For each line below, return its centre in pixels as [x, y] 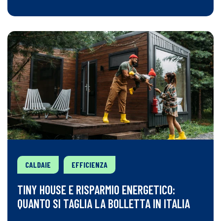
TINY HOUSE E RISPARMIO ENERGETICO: [96, 190]
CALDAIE [38, 165]
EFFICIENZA [90, 165]
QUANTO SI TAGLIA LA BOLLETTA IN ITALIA [104, 204]
